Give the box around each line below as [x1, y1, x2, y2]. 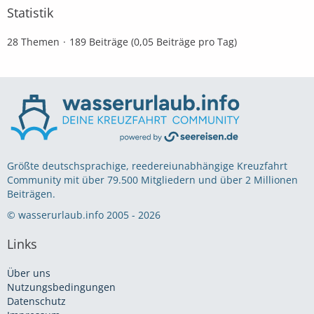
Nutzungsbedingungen [7, 280, 116, 294]
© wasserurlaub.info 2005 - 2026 [7, 208, 161, 222]
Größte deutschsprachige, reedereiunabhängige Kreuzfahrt [7, 159, 287, 173]
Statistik [7, 4, 53, 21]
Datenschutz [7, 294, 66, 308]
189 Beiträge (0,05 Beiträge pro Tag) [69, 34, 237, 48]
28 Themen [7, 34, 60, 48]
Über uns [7, 266, 50, 280]
